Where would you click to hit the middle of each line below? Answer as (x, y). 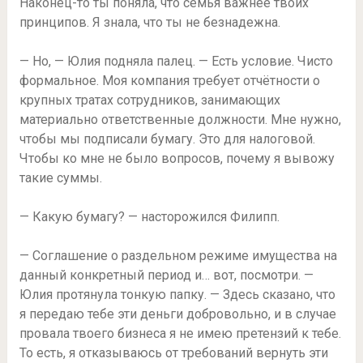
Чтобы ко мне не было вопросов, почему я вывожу (177, 159)
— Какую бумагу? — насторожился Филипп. (149, 217)
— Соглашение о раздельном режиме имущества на (178, 256)
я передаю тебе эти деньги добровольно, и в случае (177, 314)
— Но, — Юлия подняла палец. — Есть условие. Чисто (176, 62)
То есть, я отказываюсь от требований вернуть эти (173, 353)
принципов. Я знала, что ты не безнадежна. (149, 23)
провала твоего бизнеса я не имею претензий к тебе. (180, 334)
